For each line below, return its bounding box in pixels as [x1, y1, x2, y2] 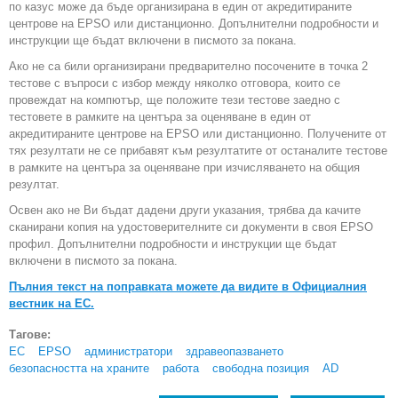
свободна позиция [212, 362, 309, 376]
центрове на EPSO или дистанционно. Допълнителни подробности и [9, 17, 378, 31]
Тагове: [9, 328, 54, 342]
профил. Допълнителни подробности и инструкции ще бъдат [9, 237, 337, 251]
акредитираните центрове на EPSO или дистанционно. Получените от [9, 127, 386, 141]
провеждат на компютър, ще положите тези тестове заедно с [9, 93, 340, 107]
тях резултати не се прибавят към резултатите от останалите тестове [9, 144, 387, 158]
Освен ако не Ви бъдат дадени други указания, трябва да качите [9, 203, 361, 218]
